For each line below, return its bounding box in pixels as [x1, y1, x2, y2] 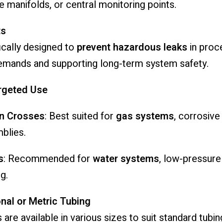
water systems [92, 152, 159, 166]
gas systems [115, 109, 174, 124]
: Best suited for [44, 109, 116, 124]
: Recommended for [3, 152, 93, 166]
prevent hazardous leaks [76, 40, 187, 55]
